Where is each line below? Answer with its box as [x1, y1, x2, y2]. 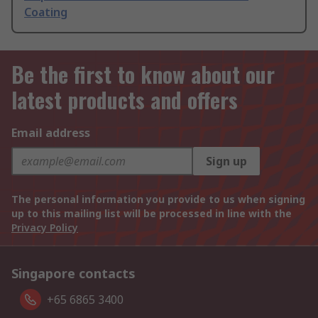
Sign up [206, 153, 247, 170]
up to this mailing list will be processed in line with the [11, 207, 292, 221]
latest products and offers [11, 84, 238, 116]
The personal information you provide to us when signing [11, 192, 305, 207]
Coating [24, 4, 67, 21]
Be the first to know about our [11, 58, 275, 91]
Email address [11, 125, 90, 141]
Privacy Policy [11, 221, 78, 235]
